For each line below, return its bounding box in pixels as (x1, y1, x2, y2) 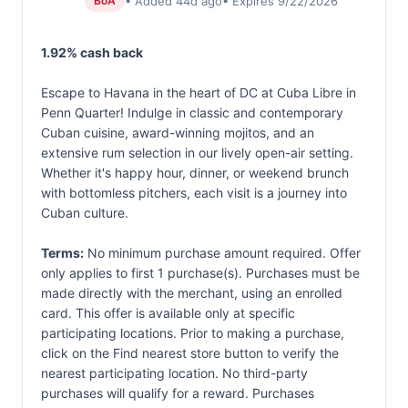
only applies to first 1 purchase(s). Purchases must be (41, 265, 360, 280)
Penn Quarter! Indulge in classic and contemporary (41, 105, 343, 120)
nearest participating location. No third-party (41, 365, 308, 381)
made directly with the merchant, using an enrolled (41, 285, 342, 301)
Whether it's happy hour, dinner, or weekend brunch (41, 165, 349, 180)
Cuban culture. (41, 205, 128, 220)
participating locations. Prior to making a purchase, (41, 325, 344, 341)
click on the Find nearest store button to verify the (41, 345, 339, 361)
